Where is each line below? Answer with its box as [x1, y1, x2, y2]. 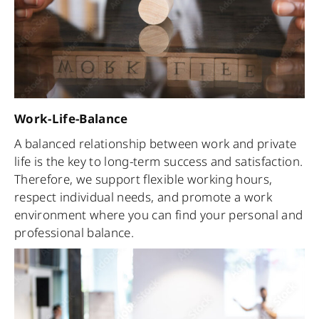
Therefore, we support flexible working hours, [14, 170, 273, 187]
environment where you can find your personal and [14, 206, 303, 223]
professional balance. [14, 224, 135, 241]
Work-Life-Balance [14, 110, 128, 127]
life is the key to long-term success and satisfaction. [14, 152, 303, 169]
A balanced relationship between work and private [14, 135, 297, 152]
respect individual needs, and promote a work [14, 188, 272, 205]
